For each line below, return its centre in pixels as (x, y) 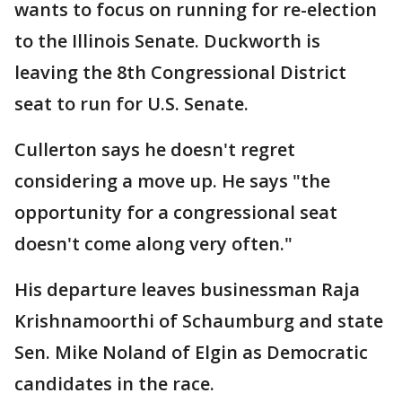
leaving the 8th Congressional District (180, 73)
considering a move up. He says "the (172, 181)
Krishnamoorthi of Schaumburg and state (199, 321)
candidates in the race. (114, 384)
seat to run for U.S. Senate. (131, 104)
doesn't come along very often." (153, 244)
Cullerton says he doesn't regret (155, 150)
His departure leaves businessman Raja (187, 290)
